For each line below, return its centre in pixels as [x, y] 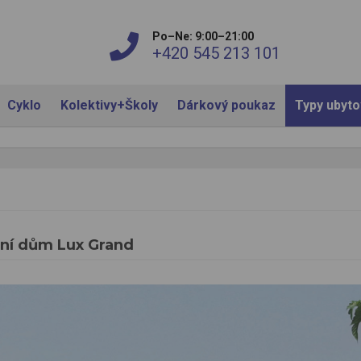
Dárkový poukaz [226, 105]
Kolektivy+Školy [109, 105]
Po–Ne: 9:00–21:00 [203, 36]
